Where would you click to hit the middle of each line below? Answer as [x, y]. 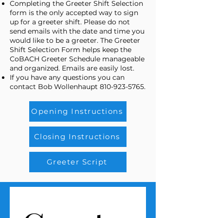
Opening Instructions [77, 111]
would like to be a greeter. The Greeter [75, 40]
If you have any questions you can [67, 77]
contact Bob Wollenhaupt [55, 86]
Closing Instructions [77, 137]
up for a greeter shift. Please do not [70, 22]
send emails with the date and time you [77, 31]
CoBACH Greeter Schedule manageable [77, 59]
